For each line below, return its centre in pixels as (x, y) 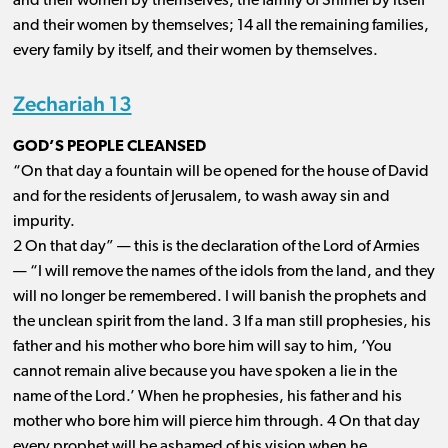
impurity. (43, 222)
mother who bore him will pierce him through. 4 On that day (216, 422)
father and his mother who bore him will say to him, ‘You (202, 347)
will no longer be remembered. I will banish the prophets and (219, 297)
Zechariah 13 (72, 104)
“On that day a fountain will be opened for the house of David (220, 172)
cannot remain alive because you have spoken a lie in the (204, 372)
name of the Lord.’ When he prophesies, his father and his (207, 397)
